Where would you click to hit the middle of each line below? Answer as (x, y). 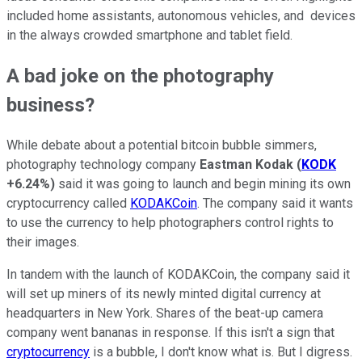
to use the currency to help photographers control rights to (170, 222)
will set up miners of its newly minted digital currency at (164, 293)
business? (51, 105)
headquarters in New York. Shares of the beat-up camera (165, 313)
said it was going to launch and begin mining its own (203, 183)
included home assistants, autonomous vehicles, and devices (181, 15)
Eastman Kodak (248, 164)
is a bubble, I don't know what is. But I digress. (221, 351)
